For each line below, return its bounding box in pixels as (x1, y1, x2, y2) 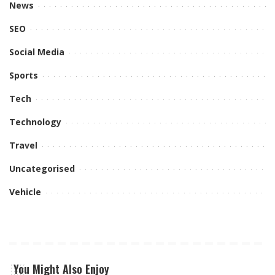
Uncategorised (9, 163, 75, 175)
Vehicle (9, 186, 41, 198)
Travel (9, 139, 37, 152)
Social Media (9, 46, 64, 58)
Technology (9, 116, 61, 128)
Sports (9, 69, 38, 82)
